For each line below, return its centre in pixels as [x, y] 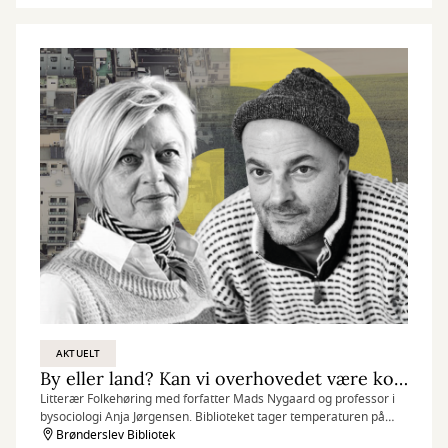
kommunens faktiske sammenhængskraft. [156, 435]
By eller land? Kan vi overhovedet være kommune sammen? [401, 378]
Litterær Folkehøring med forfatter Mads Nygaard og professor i [217, 399]
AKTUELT [78, 353]
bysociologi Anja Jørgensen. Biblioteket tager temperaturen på [212, 417]
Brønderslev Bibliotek [115, 435]
